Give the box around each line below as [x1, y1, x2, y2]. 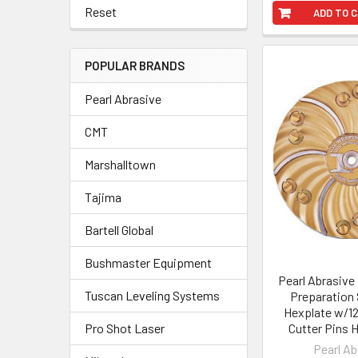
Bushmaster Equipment [85, 255, 212, 270]
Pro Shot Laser [85, 320, 165, 336]
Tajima [85, 189, 121, 205]
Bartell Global [85, 222, 153, 237]
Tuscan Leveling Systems [85, 288, 220, 303]
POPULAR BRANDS [85, 58, 185, 73]
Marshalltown [85, 157, 156, 172]
